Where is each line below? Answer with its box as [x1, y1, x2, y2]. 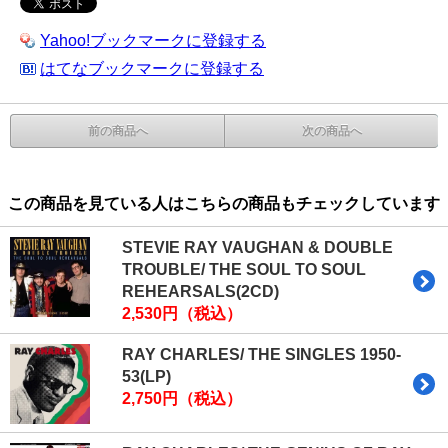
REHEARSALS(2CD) [122, 283, 279, 301]
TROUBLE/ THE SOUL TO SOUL [122, 261, 366, 279]
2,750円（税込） [122, 390, 242, 408]
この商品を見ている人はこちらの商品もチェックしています [8, 195, 440, 213]
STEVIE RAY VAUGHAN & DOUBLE [122, 239, 393, 257]
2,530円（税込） [122, 305, 242, 323]
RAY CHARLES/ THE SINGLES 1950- [122, 346, 401, 364]
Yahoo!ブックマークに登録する [40, 32, 266, 49]
